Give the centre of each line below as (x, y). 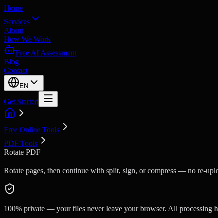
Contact (16, 70)
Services (17, 22)
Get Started (21, 101)
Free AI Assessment (46, 53)
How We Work (27, 39)
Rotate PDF (22, 152)
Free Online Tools (32, 130)
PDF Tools (21, 143)
